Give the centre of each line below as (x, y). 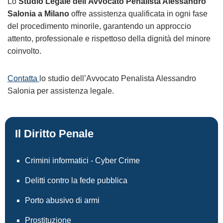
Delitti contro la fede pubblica (76, 180)
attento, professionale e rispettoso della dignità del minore (109, 39)
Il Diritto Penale (54, 134)
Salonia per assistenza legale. (61, 91)
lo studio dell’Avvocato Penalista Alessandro (118, 78)
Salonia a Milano (38, 14)
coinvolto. (24, 51)
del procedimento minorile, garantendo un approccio (99, 26)
